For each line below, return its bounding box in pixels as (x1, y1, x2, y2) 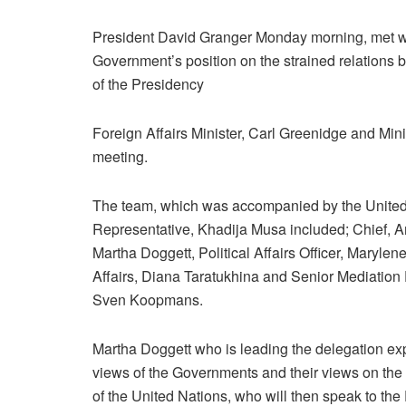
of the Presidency (92, 72, 204, 94)
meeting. (92, 145, 148, 167)
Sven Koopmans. (92, 288, 203, 310)
